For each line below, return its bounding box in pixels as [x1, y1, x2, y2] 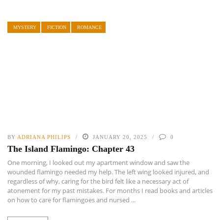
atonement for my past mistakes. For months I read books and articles [7, 186, 213, 195]
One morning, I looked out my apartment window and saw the [7, 158, 190, 167]
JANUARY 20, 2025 [93, 134, 147, 140]
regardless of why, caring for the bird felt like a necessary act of [7, 177, 189, 186]
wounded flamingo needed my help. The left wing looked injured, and [7, 167, 209, 177]
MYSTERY [13, 24, 36, 30]
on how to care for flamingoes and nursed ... [7, 195, 136, 205]
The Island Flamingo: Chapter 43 [7, 144, 135, 154]
